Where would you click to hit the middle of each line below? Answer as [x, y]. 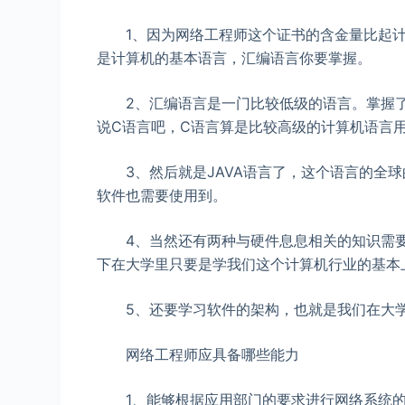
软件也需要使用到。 [162, 195]
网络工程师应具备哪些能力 [198, 354]
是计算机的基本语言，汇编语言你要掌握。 [235, 57]
